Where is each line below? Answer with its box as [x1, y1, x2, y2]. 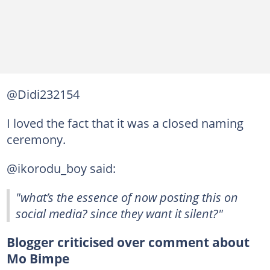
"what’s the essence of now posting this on [16, 188, 238, 206]
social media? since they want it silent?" [16, 204, 223, 222]
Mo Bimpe [6, 250, 69, 267]
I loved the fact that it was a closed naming [6, 114, 243, 131]
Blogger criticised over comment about [6, 233, 250, 251]
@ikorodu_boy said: [6, 159, 116, 177]
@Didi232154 [6, 85, 80, 102]
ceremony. [6, 130, 66, 148]
